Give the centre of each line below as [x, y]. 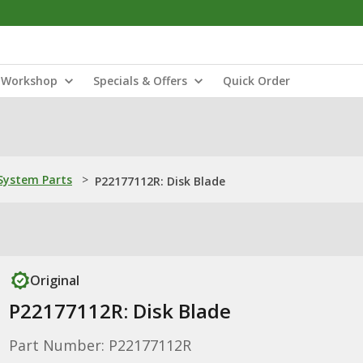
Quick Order [256, 81]
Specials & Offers [140, 81]
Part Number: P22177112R [100, 345]
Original [54, 280]
